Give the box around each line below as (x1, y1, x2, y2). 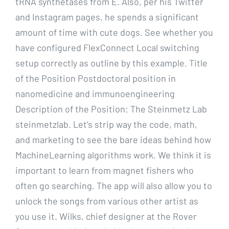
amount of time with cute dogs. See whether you (15, 26, 213, 38)
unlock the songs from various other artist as (15, 195, 198, 207)
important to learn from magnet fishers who (15, 164, 194, 176)
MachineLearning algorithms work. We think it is (15, 149, 211, 161)
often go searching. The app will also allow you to (15, 179, 212, 191)
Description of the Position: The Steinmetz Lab (15, 103, 207, 114)
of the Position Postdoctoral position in (15, 72, 176, 84)
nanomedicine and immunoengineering (15, 87, 175, 99)
